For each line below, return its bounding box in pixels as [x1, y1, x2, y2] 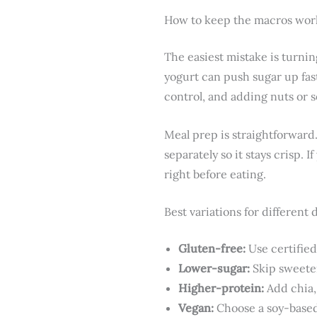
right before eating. [164, 166, 266, 181]
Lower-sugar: [178, 261, 250, 276]
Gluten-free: [178, 241, 246, 256]
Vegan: [178, 301, 214, 316]
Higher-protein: [178, 281, 264, 296]
